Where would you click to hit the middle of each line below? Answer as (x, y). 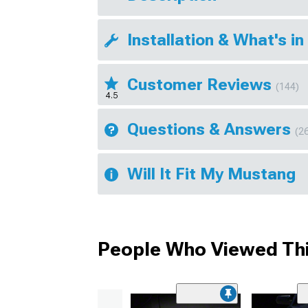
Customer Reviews (201, 85)
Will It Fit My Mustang (211, 174)
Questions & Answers (211, 130)
